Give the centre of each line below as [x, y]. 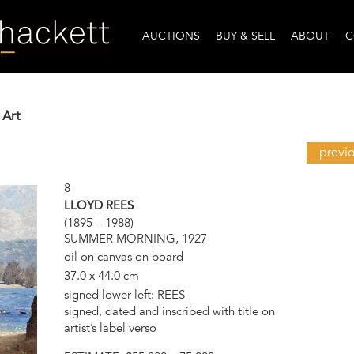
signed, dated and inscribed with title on [169, 311]
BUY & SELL [245, 36]
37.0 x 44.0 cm [101, 275]
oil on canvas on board [123, 256]
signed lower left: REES [124, 294]
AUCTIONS [171, 36]
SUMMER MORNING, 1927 [135, 239]
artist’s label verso [110, 328]
